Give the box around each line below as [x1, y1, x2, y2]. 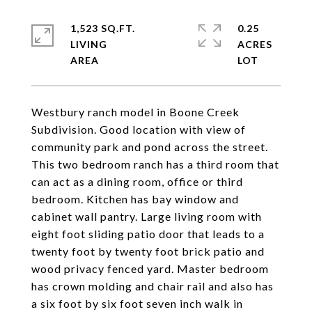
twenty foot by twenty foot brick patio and [31, 244, 265, 258]
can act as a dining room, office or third [31, 175, 243, 188]
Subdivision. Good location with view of [31, 123, 246, 136]
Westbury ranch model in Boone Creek [31, 105, 240, 118]
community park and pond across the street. [31, 140, 268, 153]
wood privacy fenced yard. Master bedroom [31, 262, 269, 275]
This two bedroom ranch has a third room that [31, 157, 279, 171]
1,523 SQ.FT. [70, 22, 135, 34]
